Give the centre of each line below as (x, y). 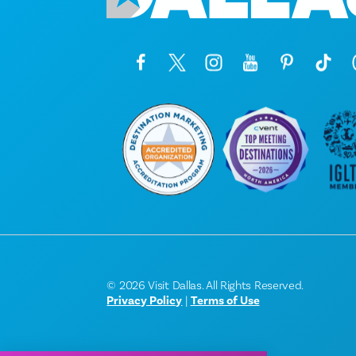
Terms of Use (225, 301)
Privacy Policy (145, 301)
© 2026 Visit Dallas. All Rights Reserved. (205, 286)
